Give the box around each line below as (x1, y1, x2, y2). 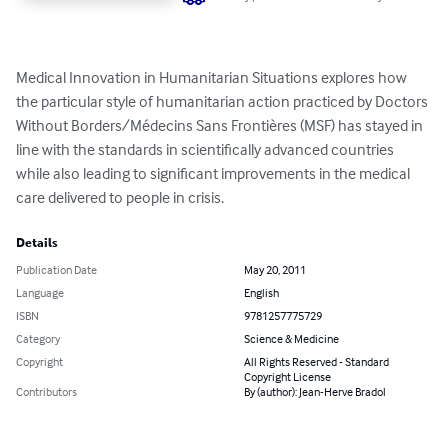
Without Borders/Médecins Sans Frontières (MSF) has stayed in (16, 115, 426, 136)
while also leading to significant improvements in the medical (16, 163, 413, 184)
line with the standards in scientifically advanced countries (16, 139, 397, 160)
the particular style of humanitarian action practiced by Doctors (16, 91, 431, 112)
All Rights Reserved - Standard (244, 354, 389, 370)
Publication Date (16, 262, 97, 278)
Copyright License (244, 369, 331, 385)
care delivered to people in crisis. (16, 187, 224, 208)
